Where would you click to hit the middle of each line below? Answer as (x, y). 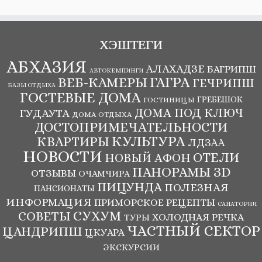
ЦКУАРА (104, 232)
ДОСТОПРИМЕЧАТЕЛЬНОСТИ (131, 127)
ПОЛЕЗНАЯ (196, 187)
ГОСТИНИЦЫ (169, 99)
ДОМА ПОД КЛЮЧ (189, 113)
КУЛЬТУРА (149, 141)
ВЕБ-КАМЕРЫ (103, 82)
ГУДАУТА (44, 113)
